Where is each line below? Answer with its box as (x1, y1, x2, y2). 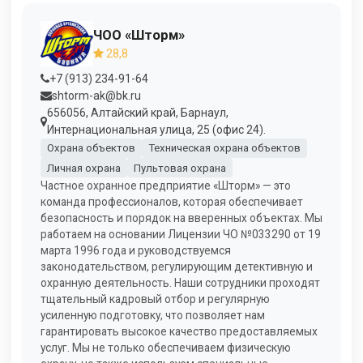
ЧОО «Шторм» (93, 27, 185, 44)
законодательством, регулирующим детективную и (41, 260, 313, 274)
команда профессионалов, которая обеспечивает (41, 195, 303, 209)
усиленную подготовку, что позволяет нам (41, 309, 265, 322)
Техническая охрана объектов (147, 142, 301, 155)
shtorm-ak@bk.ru (52, 88, 141, 102)
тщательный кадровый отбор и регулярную (41, 293, 270, 306)
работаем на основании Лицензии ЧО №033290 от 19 (41, 228, 321, 241)
